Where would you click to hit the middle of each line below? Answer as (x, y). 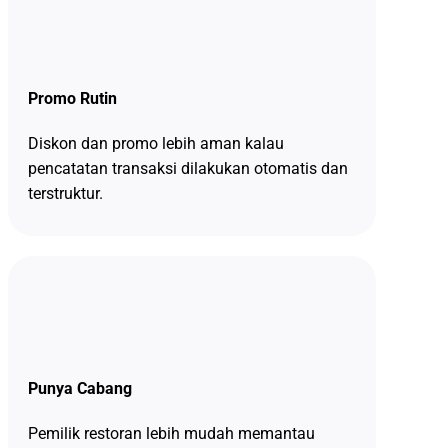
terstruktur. (65, 194)
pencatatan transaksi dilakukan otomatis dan (187, 169)
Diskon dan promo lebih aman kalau (155, 144)
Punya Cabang (79, 389)
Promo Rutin (72, 99)
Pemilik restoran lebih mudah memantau (171, 434)
